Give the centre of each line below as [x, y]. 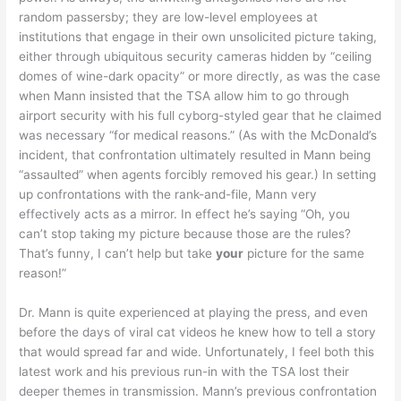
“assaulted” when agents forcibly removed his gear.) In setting [198, 174]
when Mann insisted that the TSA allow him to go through [184, 95]
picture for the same [304, 253]
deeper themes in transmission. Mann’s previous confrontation [198, 391]
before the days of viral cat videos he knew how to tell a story [198, 332]
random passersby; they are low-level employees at [169, 17]
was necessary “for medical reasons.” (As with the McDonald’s [198, 135]
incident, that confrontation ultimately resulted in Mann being [195, 154]
